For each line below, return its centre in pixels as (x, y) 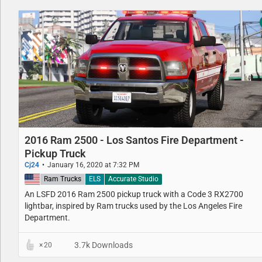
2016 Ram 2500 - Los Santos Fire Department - (134, 140)
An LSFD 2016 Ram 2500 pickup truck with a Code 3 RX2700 (134, 194)
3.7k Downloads (103, 245)
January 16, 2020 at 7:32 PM (93, 165)
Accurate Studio (133, 179)
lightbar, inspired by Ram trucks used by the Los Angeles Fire (133, 206)
